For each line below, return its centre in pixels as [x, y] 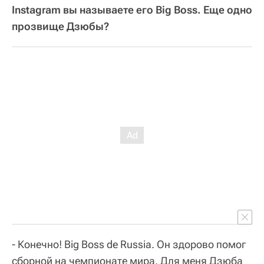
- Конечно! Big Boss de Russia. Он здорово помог [129, 244]
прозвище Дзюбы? [60, 26]
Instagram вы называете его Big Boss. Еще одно [132, 9]
